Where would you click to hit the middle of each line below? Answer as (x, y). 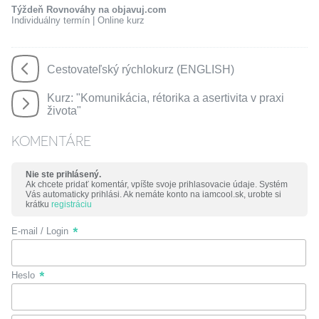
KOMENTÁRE (51, 140)
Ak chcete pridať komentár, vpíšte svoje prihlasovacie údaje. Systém (156, 184)
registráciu (71, 204)
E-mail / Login (40, 231)
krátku (38, 204)
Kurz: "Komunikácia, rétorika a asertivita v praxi (165, 98)
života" (64, 110)
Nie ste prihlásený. (63, 174)
